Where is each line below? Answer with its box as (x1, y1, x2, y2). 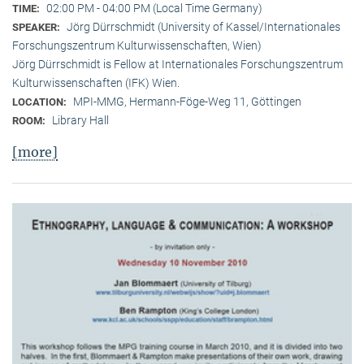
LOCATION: (12, 95, 69, 108)
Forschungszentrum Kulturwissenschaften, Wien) (12, 38, 262, 52)
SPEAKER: (12, 20, 63, 33)
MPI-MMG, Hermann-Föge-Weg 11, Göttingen (73, 94, 301, 108)
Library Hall (52, 113, 109, 127)
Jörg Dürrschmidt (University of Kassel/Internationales (67, 19, 340, 33)
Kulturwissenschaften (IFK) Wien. (12, 76, 180, 89)
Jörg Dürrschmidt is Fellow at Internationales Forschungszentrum (12, 57, 343, 71)
